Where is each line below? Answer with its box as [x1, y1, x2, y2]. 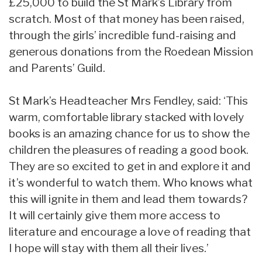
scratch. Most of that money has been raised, [9, 11, 244, 26]
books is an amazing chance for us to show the [9, 126, 250, 140]
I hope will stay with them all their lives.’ [9, 240, 209, 255]
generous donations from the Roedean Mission [9, 44, 253, 58]
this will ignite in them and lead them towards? [9, 191, 247, 206]
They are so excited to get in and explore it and [9, 158, 251, 173]
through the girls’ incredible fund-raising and [9, 27, 236, 42]
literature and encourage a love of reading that [9, 224, 251, 239]
